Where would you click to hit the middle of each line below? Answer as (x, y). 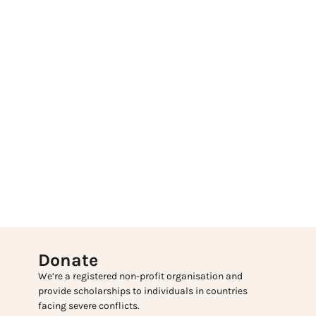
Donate (68, 260)
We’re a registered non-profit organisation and (140, 276)
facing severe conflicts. (89, 306)
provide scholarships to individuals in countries (142, 291)
